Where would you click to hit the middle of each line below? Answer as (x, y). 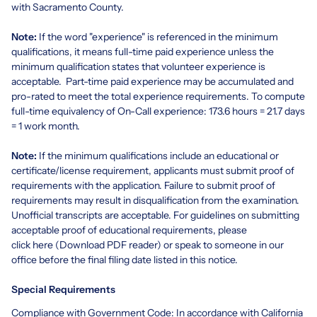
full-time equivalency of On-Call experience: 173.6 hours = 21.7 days (158, 111)
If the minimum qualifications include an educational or (158, 155)
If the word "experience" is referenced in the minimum (158, 36)
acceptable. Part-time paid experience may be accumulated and (152, 81)
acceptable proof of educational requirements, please (129, 230)
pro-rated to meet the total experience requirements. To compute (158, 96)
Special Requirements (63, 289)
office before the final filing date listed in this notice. (125, 259)
